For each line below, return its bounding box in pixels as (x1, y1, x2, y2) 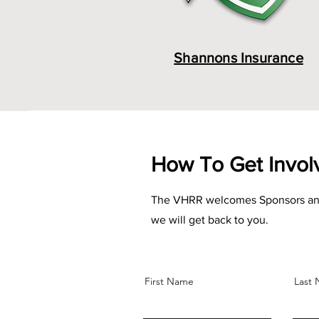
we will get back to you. (151, 214, 271, 226)
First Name (145, 275, 194, 288)
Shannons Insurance (174, 50, 303, 66)
